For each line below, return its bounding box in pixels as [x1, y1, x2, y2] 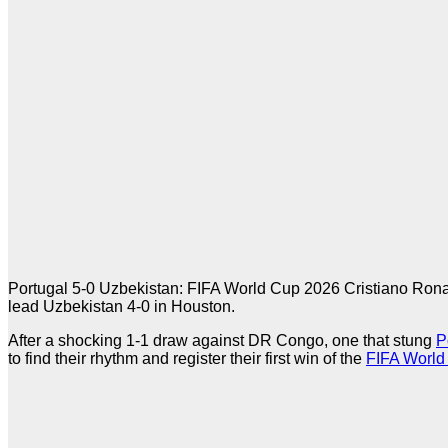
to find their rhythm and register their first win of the [8, 350, 366, 368]
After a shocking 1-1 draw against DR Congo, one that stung [8, 332, 436, 350]
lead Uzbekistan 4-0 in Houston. [8, 298, 235, 316]
